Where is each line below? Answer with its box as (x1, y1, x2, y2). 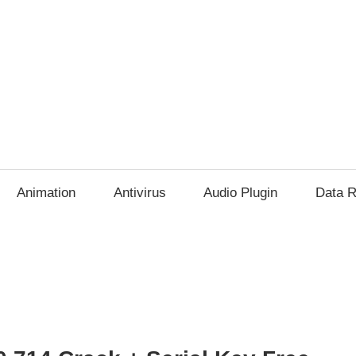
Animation (17, 185, 76, 201)
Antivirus (113, 185, 166, 201)
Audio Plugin (203, 185, 278, 201)
